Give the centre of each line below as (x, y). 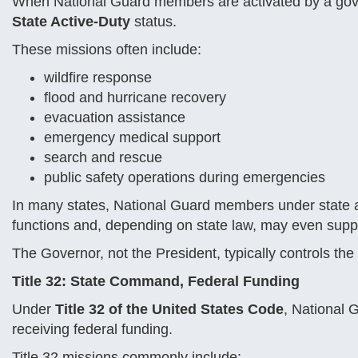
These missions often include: (107, 50)
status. (153, 22)
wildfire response (98, 78)
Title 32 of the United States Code (169, 309)
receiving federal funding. (92, 329)
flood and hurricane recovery (135, 97)
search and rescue (103, 157)
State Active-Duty (71, 22)
